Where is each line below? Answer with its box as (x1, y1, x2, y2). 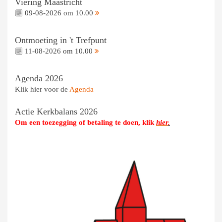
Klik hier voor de (15, 85, 69, 93)
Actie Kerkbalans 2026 (15, 106, 98, 116)
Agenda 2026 (15, 73, 63, 83)
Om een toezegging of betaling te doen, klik (15, 118, 156, 126)
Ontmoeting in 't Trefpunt (15, 35, 107, 45)
